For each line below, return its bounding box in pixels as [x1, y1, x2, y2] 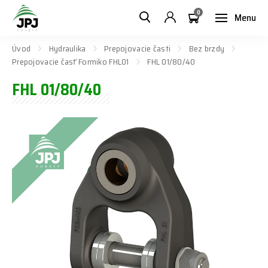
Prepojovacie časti [104, 42, 171, 55]
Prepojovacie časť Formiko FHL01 [12, 55, 129, 68]
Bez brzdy [188, 42, 225, 55]
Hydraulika [48, 42, 86, 55]
